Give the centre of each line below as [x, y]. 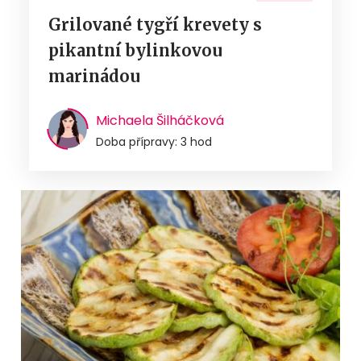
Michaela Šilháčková [160, 121]
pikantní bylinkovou [135, 51]
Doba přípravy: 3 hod [154, 142]
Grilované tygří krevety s [155, 25]
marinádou [94, 77]
